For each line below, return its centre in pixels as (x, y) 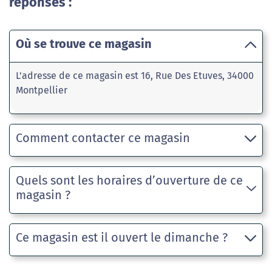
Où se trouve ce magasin (84, 44)
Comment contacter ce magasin (103, 138)
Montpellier (42, 90)
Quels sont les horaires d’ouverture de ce (129, 181)
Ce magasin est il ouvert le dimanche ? (122, 238)
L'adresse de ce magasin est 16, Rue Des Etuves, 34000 (135, 76)
